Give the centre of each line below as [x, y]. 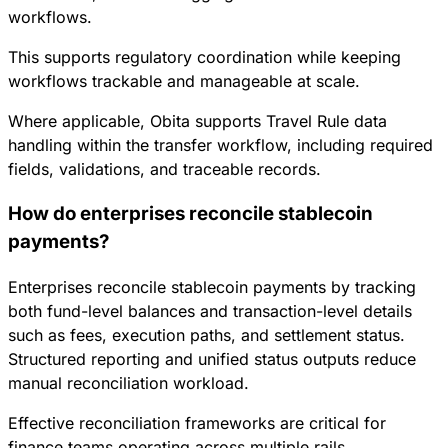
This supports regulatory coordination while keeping [204, 57]
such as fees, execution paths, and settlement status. [206, 334]
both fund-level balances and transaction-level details [210, 310]
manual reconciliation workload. [128, 382]
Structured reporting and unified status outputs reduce [212, 358]
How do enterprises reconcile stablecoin [190, 213]
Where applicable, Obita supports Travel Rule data [197, 121]
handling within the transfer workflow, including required [220, 145]
